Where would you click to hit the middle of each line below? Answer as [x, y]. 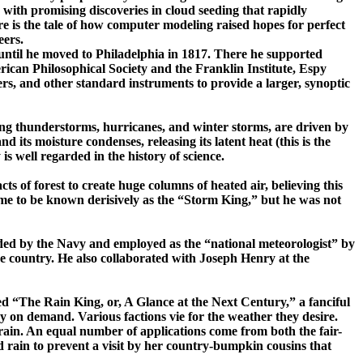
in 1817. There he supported [243, 54]
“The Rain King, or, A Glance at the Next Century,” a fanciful [181, 302]
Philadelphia [130, 54]
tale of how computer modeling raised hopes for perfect [194, 25]
